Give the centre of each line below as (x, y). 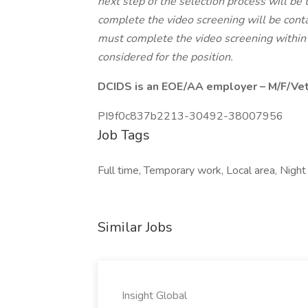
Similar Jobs (135, 227)
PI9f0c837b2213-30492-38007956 (190, 116)
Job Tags (124, 135)
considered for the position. (165, 57)
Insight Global (154, 296)
